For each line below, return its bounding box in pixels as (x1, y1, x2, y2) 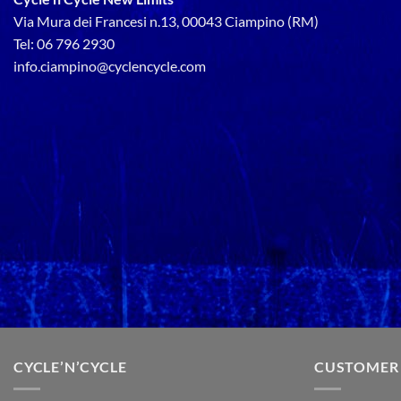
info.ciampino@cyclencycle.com (13, 57, 206, 75)
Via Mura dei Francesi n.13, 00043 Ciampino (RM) (13, 13, 319, 30)
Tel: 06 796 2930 (13, 35, 115, 53)
